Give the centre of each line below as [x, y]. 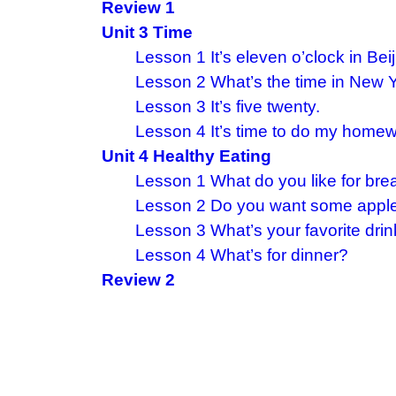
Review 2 [138, 279]
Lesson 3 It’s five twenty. [228, 106]
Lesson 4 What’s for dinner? [242, 255]
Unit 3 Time [147, 32]
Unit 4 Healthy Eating [187, 156]
